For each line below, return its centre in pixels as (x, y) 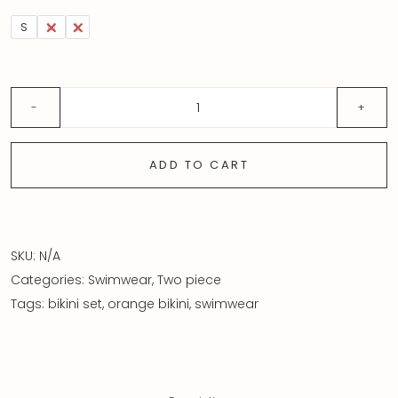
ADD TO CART (199, 165)
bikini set (75, 304)
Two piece (189, 280)
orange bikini (148, 304)
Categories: (49, 280)
